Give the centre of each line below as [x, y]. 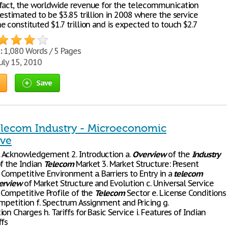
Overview [149, 154]
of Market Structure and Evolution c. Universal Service [118, 183]
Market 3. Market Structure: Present [136, 164]
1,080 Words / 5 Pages [41, 51]
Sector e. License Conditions [175, 193]
